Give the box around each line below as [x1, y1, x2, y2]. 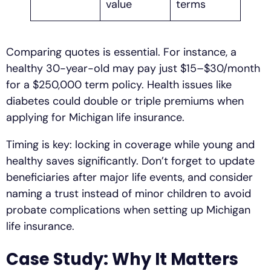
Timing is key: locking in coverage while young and [6, 137, 255, 152]
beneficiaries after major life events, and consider [6, 170, 253, 185]
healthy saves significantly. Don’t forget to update [6, 154, 255, 169]
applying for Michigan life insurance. [6, 110, 184, 125]
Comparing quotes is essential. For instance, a [6, 45, 237, 60]
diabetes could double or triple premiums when [6, 94, 244, 109]
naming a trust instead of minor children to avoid [6, 186, 251, 201]
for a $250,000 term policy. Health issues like [6, 77, 232, 93]
